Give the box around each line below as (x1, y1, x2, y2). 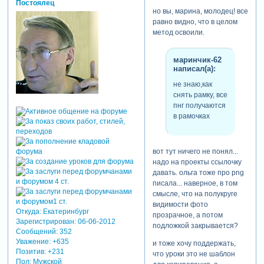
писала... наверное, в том (152, 179, 237, 187)
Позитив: (15, 247, 46, 256)
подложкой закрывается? (152, 221, 238, 230)
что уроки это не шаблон (152, 250, 235, 259)
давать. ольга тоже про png (152, 168, 244, 177)
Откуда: (15, 207, 41, 216)
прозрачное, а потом (152, 210, 223, 219)
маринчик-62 (173, 55, 222, 65)
